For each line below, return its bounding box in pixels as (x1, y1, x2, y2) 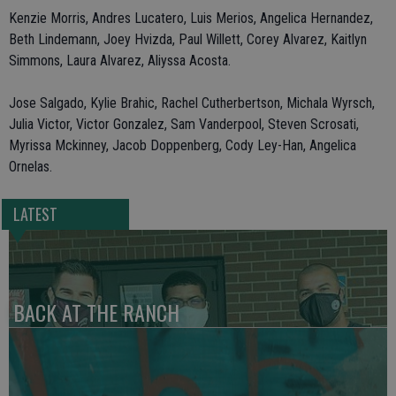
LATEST (12, 202, 57, 226)
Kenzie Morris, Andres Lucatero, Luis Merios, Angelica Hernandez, (9, 10, 373, 27)
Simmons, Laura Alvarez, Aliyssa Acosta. (9, 52, 231, 69)
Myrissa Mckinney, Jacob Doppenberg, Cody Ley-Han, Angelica (9, 137, 356, 154)
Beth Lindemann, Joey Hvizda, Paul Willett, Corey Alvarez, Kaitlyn (9, 31, 367, 48)
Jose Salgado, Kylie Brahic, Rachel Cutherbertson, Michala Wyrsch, (9, 95, 375, 111)
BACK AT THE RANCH (13, 296, 179, 329)
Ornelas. (9, 158, 52, 175)
